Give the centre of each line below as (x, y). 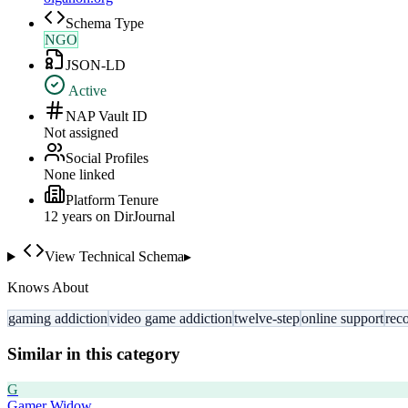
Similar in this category (94, 353)
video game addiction (171, 319)
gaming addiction (58, 319)
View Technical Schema (114, 257)
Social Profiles (107, 158)
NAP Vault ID (107, 117)
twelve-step (267, 319)
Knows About (48, 288)
